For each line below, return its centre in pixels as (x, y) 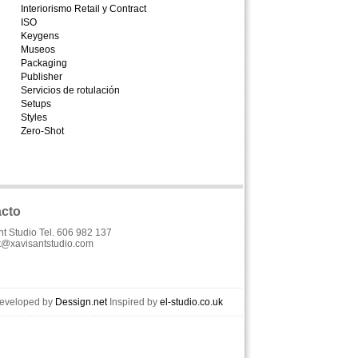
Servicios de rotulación (70, 90)
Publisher (42, 77)
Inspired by (133, 302)
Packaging (44, 63)
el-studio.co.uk (191, 302)
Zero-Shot (42, 131)
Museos (38, 50)
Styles (34, 117)
